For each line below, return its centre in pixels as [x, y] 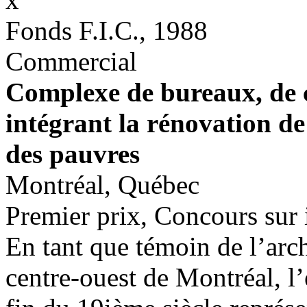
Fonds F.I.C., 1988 [107, 30]
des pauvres [73, 154]
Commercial [71, 61]
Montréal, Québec [102, 185]
